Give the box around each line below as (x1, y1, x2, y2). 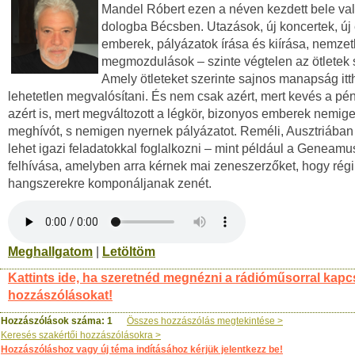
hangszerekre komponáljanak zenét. (8, 177, 212, 190)
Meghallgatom (8, 245, 93, 258)
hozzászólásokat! (8, 288, 113, 302)
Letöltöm (102, 245, 155, 258)
